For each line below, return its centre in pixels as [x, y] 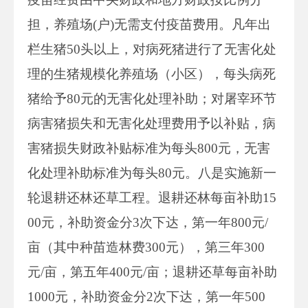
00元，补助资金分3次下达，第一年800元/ [148, 222]
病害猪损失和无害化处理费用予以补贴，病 [152, 123]
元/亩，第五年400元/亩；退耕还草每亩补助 [152, 272]
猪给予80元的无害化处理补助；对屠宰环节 [152, 98]
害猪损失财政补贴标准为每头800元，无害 [149, 148]
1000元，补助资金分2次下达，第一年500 [146, 296]
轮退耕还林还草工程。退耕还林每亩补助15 [152, 197]
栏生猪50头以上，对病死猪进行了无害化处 [152, 49]
